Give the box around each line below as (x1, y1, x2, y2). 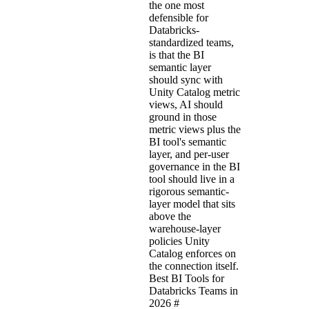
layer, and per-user (149, 148, 229, 160)
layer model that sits (149, 197, 235, 210)
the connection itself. (149, 259, 239, 272)
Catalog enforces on (149, 247, 236, 259)
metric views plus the (149, 123, 241, 135)
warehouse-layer (149, 222, 221, 235)
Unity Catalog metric (149, 86, 240, 98)
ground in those (149, 110, 217, 123)
